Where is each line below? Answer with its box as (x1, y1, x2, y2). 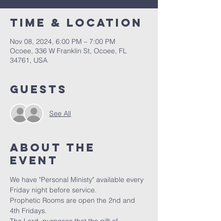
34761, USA (10, 56, 47, 65)
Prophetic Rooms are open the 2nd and (10, 196, 137, 205)
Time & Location (10, 16, 143, 30)
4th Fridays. (10, 206, 47, 215)
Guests (10, 82, 67, 96)
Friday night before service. (10, 185, 99, 194)
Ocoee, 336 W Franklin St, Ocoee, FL (10, 46, 127, 55)
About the (10, 141, 95, 154)
